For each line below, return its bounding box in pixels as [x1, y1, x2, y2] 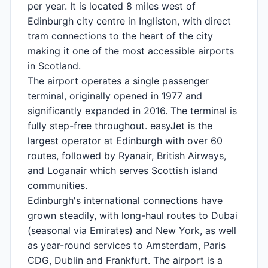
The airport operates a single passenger [27, 74, 209, 87]
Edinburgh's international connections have [27, 194, 223, 206]
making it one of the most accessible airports [27, 44, 234, 57]
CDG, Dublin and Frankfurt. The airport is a [27, 254, 223, 266]
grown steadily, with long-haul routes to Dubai [27, 209, 237, 221]
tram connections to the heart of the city [27, 29, 213, 42]
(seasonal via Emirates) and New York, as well [27, 224, 236, 236]
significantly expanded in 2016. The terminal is [27, 104, 237, 117]
